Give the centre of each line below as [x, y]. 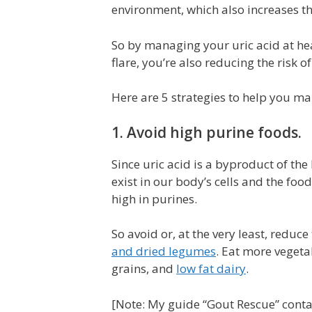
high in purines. [154, 198]
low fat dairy [211, 269]
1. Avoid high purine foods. [206, 132]
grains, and [144, 269]
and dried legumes [164, 251]
